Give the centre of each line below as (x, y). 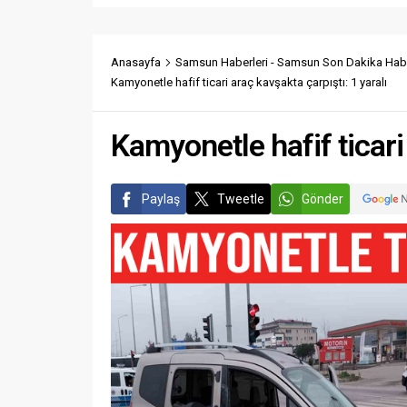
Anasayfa (136, 63)
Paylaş (161, 199)
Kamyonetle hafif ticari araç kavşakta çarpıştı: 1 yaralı (249, 83)
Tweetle (241, 199)
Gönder (323, 199)
